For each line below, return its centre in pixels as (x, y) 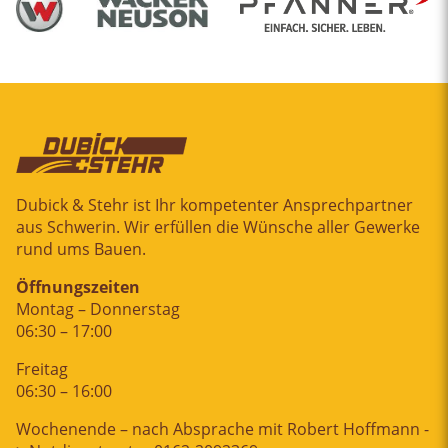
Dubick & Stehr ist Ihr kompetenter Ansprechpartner (214, 205)
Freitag (42, 369)
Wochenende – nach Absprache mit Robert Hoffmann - (222, 429)
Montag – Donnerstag (98, 309)
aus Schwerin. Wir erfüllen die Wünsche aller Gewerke (218, 227)
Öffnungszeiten (78, 287)
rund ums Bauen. (81, 249)
